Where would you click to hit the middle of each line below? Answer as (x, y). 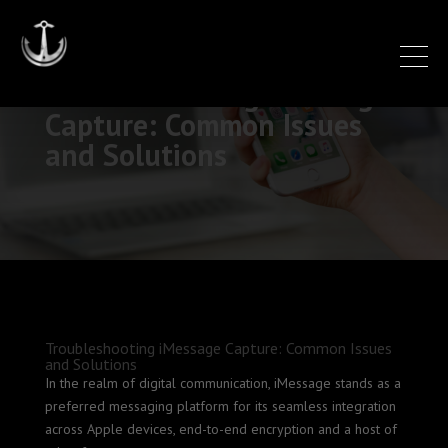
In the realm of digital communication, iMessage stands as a (222, 383)
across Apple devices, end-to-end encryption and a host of (220, 429)
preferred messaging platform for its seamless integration (220, 406)
